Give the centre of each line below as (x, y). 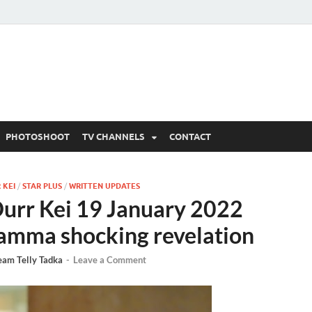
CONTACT (190, 136)
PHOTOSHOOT (38, 136)
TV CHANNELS (114, 136)
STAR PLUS (42, 186)
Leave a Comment (109, 260)
